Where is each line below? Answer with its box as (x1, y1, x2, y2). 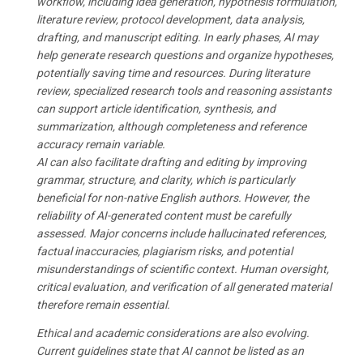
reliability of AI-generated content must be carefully (36, 209, 291, 222)
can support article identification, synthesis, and (36, 102, 275, 115)
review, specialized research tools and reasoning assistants (36, 84, 331, 97)
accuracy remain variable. (36, 138, 165, 151)
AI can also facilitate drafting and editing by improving (36, 156, 306, 169)
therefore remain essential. (36, 298, 170, 311)
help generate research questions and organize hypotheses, (36, 49, 334, 62)
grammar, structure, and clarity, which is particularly (36, 173, 295, 186)
